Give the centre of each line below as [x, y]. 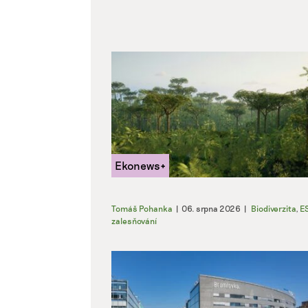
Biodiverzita [273, 208]
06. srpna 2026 [211, 208]
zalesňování [134, 221]
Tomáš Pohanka [142, 208]
